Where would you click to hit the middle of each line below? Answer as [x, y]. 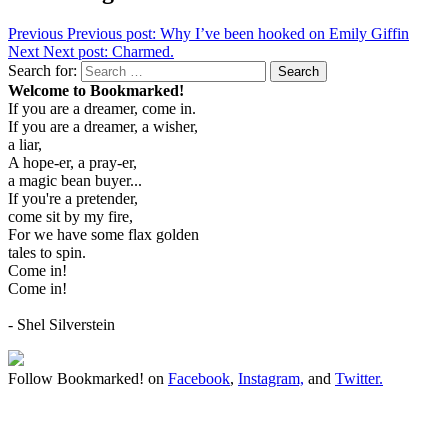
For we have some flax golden [103, 235]
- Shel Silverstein [61, 325]
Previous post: [111, 34]
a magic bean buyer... [75, 181]
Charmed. [143, 52]
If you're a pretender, [73, 199]
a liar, [25, 145]
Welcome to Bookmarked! [96, 91]
